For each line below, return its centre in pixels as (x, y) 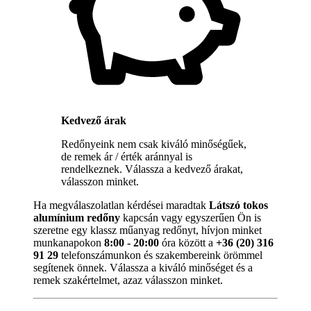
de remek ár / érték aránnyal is (127, 157)
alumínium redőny (77, 218)
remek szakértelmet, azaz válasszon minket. (128, 280)
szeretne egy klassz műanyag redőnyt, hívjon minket (148, 230)
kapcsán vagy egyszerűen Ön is (191, 218)
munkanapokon (69, 243)
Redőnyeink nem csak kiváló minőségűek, (154, 144)
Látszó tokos (238, 205)
